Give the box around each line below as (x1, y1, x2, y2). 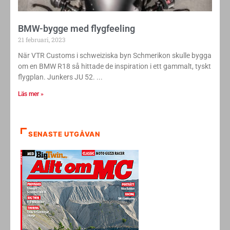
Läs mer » (18, 90, 44, 98)
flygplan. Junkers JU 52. (18, 73, 95, 82)
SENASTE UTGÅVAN (28, 130, 100, 139)
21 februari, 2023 (18, 35, 65, 44)
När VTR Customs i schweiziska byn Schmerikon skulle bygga (18, 51, 212, 60)
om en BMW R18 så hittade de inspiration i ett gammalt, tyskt (18, 62, 211, 71)
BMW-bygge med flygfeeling (18, 23, 135, 34)
